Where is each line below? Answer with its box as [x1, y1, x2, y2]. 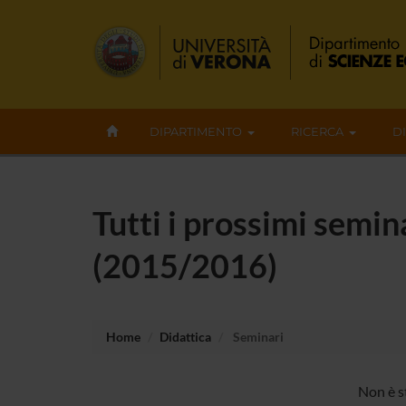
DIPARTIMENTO [150, 124, 242, 139]
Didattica [159, 328, 211, 344]
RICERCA [291, 124, 343, 139]
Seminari [230, 328, 284, 344]
